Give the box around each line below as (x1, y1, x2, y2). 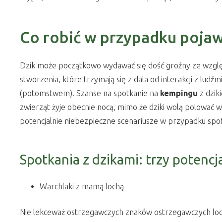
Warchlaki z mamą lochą (40, 182, 124, 191)
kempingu (160, 89, 198, 98)
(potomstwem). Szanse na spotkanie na (20, 89, 160, 98)
